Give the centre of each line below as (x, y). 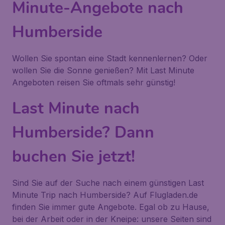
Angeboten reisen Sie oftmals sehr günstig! (94, 82)
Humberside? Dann (83, 132)
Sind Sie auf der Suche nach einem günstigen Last (108, 183)
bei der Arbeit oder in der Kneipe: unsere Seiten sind (112, 219)
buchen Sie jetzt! (74, 156)
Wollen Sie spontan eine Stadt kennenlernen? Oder (110, 58)
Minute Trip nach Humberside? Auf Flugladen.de (105, 195)
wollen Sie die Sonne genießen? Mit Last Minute (103, 70)
